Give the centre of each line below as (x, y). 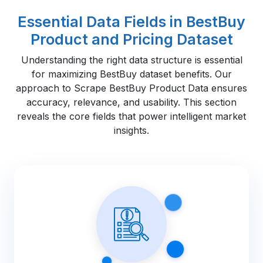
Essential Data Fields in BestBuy (131, 21)
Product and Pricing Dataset (131, 39)
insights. (131, 130)
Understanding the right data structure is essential (131, 60)
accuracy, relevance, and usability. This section (131, 102)
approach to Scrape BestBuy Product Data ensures (131, 88)
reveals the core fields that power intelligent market (131, 116)
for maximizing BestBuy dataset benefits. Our (131, 74)
